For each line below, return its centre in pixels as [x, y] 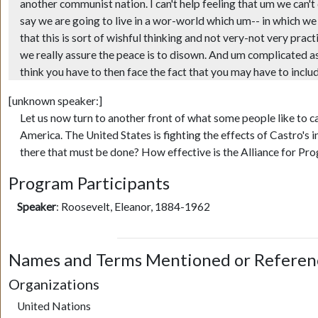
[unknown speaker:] [55, 101]
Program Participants [89, 183]
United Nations [54, 306]
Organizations [54, 284]
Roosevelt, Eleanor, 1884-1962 [135, 207]
